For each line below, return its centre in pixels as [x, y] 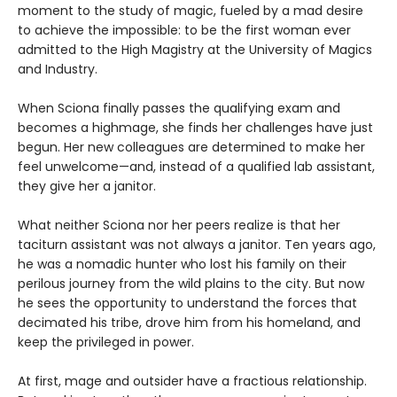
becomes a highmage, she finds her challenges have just [195, 127]
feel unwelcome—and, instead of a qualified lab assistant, [196, 166]
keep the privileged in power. [106, 342]
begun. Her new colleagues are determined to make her [191, 147]
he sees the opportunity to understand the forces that [187, 303]
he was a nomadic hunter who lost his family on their [182, 264]
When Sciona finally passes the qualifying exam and [179, 108]
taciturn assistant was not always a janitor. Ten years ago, [197, 244]
